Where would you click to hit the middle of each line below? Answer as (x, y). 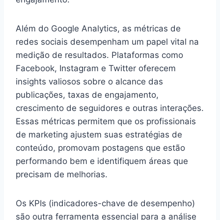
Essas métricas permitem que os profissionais (106, 121)
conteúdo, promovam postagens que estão (100, 148)
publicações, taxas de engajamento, (87, 95)
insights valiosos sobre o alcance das (89, 81)
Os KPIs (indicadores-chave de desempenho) (105, 203)
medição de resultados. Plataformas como (99, 55)
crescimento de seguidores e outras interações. (110, 108)
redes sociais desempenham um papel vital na (107, 41)
